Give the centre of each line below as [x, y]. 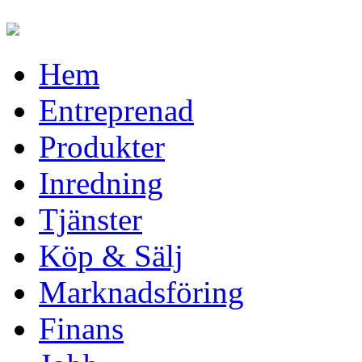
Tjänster [90, 219]
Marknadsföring [141, 292]
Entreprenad [116, 110]
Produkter [102, 147]
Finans [81, 328]
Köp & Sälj [111, 256]
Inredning [101, 183]
